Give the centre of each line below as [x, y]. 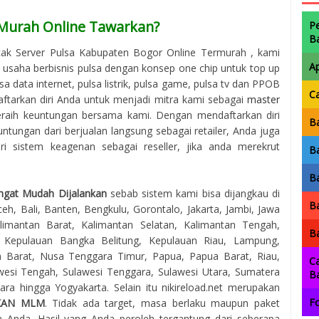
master [263, 99]
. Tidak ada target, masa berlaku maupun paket [162, 303]
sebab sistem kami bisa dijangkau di [193, 193]
